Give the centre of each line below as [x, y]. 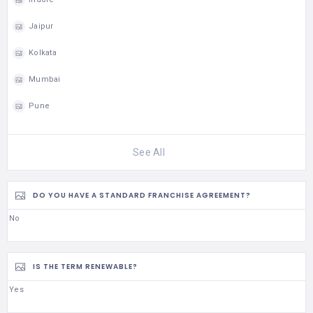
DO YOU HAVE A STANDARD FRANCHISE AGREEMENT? [142, 196]
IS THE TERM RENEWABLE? [85, 267]
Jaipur [41, 27]
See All [149, 152]
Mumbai [45, 80]
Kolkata [43, 53]
